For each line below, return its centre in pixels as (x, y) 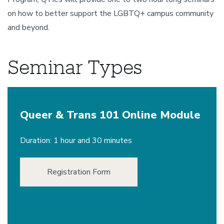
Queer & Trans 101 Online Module (110, 115)
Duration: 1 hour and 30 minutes (76, 140)
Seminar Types (75, 66)
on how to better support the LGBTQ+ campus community (110, 13)
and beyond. (28, 27)
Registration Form (79, 172)
